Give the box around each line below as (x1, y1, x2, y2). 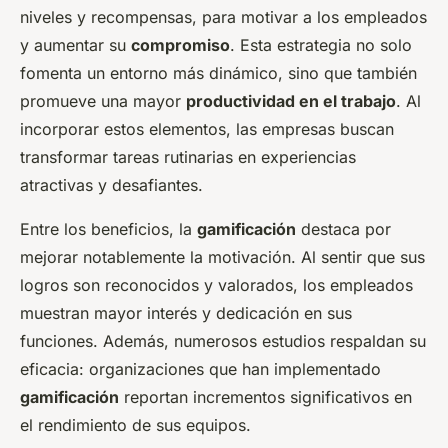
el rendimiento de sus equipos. (20, 415, 251, 436)
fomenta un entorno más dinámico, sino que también (20, 63, 417, 84)
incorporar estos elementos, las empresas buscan (20, 119, 394, 140)
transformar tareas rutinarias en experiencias (20, 147, 356, 168)
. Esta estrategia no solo (230, 35, 412, 56)
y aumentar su (20, 35, 131, 56)
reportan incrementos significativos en (119, 387, 412, 408)
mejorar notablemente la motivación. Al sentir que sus (20, 247, 425, 268)
